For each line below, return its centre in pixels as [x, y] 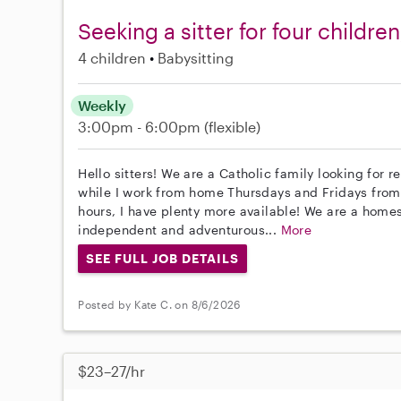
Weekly [102, 105]
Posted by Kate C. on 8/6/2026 [159, 305]
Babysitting [196, 57]
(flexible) [233, 126]
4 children [112, 57]
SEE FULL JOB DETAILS [162, 258]
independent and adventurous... [179, 229]
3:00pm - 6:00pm [141, 126]
